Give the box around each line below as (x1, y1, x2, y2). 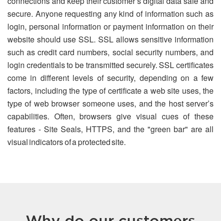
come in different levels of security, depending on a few (7, 72, 214, 83)
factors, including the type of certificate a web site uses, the (7, 85, 214, 96)
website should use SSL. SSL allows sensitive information (7, 34, 214, 45)
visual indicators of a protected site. (7, 136, 126, 147)
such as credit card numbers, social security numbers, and (7, 46, 214, 58)
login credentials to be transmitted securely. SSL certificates (7, 59, 214, 71)
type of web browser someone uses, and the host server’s (7, 98, 214, 109)
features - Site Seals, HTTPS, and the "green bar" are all (7, 123, 214, 135)
